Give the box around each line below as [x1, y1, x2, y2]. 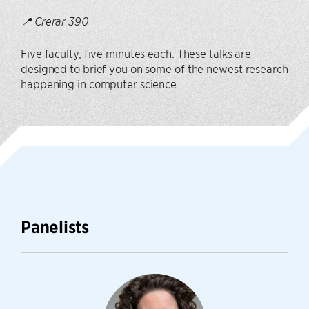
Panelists [21, 217, 89, 238]
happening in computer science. [21, 77, 179, 91]
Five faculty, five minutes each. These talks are [21, 46, 252, 61]
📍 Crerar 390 [21, 14, 88, 29]
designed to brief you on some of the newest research [21, 61, 288, 76]
